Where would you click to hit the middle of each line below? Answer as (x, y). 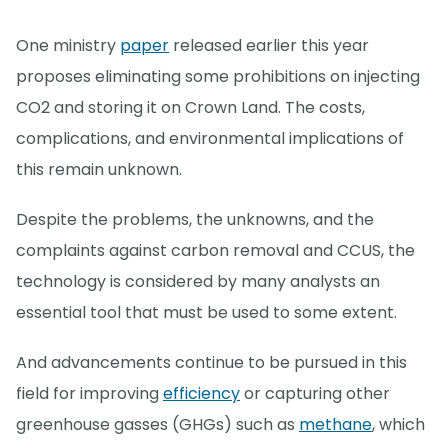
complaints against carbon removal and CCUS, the (215, 250)
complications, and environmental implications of (210, 138)
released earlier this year (269, 45)
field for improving (89, 393)
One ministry (68, 45)
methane (335, 424)
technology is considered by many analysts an (198, 281)
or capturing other (315, 393)
